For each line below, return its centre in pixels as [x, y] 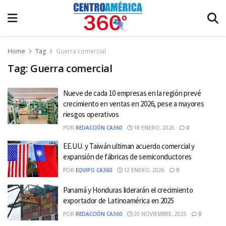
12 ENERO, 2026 [143, 170]
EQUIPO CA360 [94, 170]
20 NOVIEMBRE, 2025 [159, 214]
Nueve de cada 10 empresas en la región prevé [132, 93]
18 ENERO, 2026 [153, 128]
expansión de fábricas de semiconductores [127, 157]
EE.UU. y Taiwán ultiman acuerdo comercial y [129, 146]
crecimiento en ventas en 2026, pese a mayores [134, 104]
